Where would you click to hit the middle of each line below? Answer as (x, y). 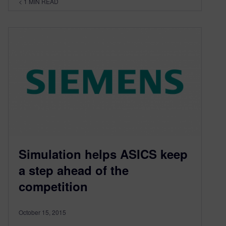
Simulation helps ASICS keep (103, 154)
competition (53, 186)
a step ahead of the (74, 170)
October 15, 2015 (42, 212)
